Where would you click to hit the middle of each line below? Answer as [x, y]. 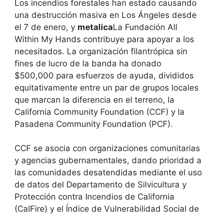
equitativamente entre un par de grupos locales [107, 87]
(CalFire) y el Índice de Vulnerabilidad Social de [107, 209]
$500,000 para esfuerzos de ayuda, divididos [104, 75]
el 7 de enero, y [46, 27]
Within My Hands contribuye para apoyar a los [104, 39]
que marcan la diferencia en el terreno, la [94, 100]
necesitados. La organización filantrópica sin [101, 51]
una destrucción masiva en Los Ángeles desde [106, 15]
